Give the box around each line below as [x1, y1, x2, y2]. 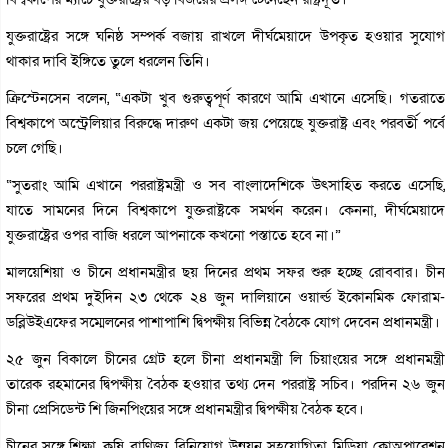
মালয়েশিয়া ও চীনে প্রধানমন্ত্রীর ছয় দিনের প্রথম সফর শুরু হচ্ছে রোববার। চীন [6, 262, 446, 282]
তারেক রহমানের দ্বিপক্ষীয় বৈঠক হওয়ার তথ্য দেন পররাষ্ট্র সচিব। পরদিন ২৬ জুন [6, 374, 446, 394]
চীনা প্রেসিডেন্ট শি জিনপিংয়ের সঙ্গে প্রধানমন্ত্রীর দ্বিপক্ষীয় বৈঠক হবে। [6, 399, 364, 419]
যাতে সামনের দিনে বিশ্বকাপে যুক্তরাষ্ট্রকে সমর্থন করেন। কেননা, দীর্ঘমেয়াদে [6, 200, 446, 220]
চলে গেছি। [6, 138, 63, 158]
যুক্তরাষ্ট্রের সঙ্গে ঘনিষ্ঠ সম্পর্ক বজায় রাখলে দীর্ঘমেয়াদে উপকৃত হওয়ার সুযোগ [6, 26, 446, 46]
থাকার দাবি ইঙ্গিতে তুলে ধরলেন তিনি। [6, 51, 210, 71]
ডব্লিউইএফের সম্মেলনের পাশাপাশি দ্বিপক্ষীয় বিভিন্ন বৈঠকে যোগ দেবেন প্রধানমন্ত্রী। [6, 312, 440, 332]
